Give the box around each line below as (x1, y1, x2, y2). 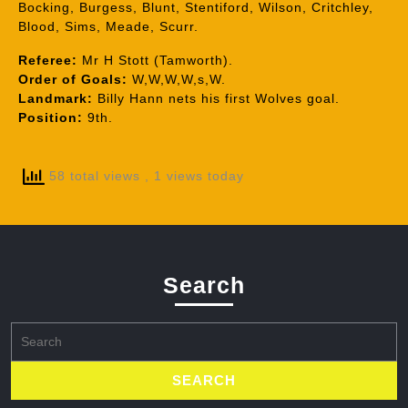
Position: (18, 110, 83, 125)
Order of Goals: (18, 72, 127, 87)
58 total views (45, 168, 145, 183)
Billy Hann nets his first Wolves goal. (93, 91, 340, 106)
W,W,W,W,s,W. (127, 72, 226, 87)
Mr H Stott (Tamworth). (77, 53, 233, 67)
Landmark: (18, 91, 93, 106)
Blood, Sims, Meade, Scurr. (18, 19, 199, 34)
